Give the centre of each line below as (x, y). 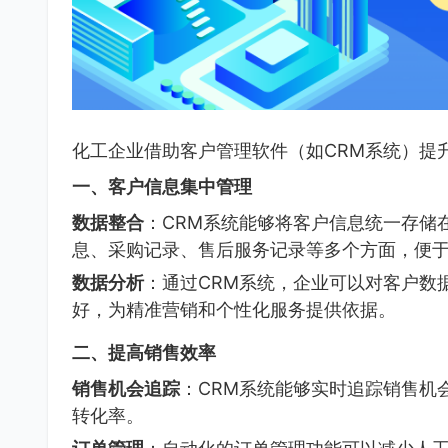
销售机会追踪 (126, 388)
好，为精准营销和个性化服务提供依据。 (234, 310)
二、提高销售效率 (144, 352)
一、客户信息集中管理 (162, 186)
